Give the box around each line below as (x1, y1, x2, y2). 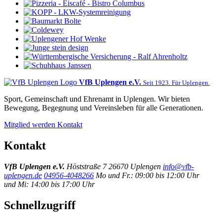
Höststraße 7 (67, 162, 107, 171)
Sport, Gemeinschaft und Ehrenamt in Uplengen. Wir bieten (4, 95, 190, 104)
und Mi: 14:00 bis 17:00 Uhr (4, 180, 95, 188)
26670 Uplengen (109, 162, 161, 171)
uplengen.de (4, 171, 42, 180)
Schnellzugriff (4, 198, 75, 212)
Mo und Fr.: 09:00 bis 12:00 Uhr (96, 171, 199, 180)
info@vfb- (163, 162, 194, 171)
